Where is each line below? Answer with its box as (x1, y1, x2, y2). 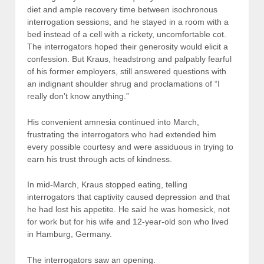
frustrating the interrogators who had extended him (27, 129, 216, 139)
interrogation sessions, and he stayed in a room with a (27, 17, 229, 27)
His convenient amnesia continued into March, (27, 117, 199, 127)
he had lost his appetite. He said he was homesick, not (27, 204, 230, 214)
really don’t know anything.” (27, 91, 129, 101)
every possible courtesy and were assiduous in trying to (27, 141, 233, 151)
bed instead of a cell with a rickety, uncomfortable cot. (27, 29, 226, 39)
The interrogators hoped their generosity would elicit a (27, 42, 228, 52)
